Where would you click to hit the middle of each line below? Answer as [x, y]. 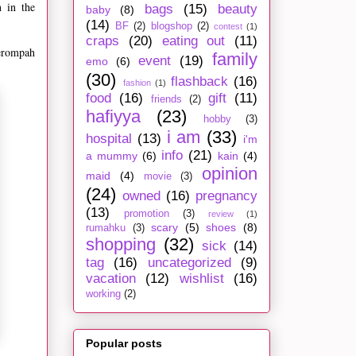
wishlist [201, 279]
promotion [147, 214]
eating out [193, 41]
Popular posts [124, 343]
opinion [230, 174]
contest [228, 27]
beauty [238, 10]
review [221, 214]
